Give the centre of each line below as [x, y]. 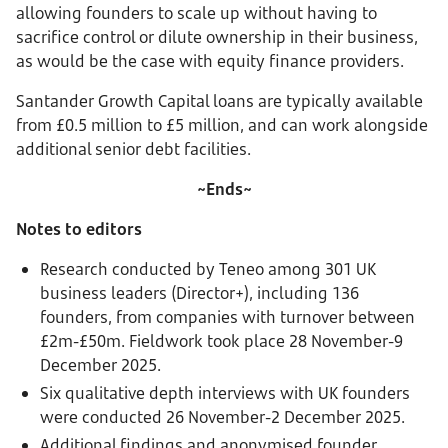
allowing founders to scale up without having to [196, 13]
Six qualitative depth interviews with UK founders [225, 393]
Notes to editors [79, 229]
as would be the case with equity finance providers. [210, 61]
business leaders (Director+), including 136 [199, 293]
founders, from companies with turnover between [227, 317]
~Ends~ [224, 189]
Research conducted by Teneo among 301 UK [208, 269]
